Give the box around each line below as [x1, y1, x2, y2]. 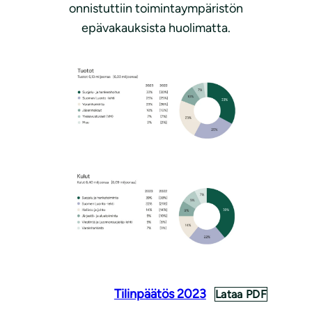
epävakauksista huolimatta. [81, 20, 231, 36]
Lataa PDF [214, 288, 267, 302]
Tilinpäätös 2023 [114, 286, 206, 302]
